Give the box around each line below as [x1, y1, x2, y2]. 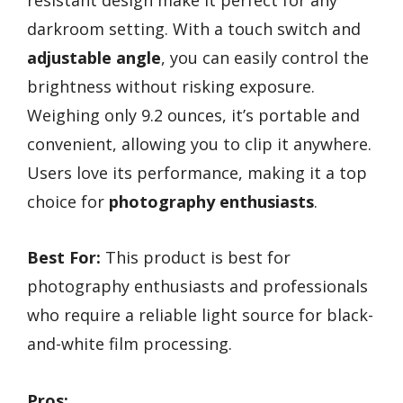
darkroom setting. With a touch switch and [27, 17, 361, 40]
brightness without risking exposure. [27, 75, 315, 97]
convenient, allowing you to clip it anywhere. [27, 132, 372, 155]
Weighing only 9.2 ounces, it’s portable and [27, 103, 360, 126]
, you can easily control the [161, 46, 369, 68]
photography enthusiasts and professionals [27, 275, 368, 298]
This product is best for [101, 246, 291, 269]
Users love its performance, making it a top [27, 161, 367, 184]
